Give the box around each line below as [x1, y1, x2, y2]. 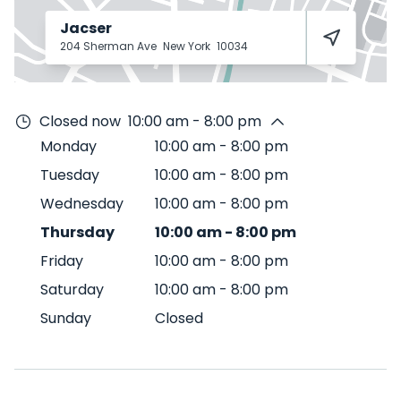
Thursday [40, 222, 115, 243]
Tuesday [40, 165, 99, 185]
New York [162, 38, 213, 54]
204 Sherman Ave [59, 38, 159, 54]
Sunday [40, 308, 91, 328]
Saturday [40, 279, 104, 300]
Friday [40, 251, 83, 271]
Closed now [39, 111, 121, 132]
